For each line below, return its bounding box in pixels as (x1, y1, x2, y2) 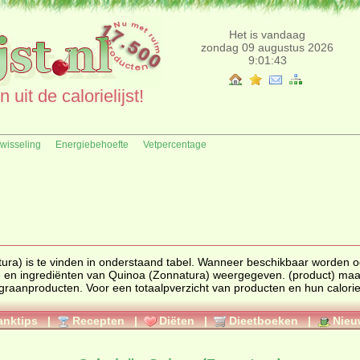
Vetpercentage (143, 139, 207, 150)
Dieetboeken (229, 314, 298, 327)
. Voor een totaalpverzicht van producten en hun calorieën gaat (80, 281, 234, 294)
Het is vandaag (229, 28, 305, 41)
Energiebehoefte (55, 139, 129, 150)
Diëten (159, 314, 194, 327)
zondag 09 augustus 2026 (201, 41, 333, 54)
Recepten (72, 314, 125, 327)
